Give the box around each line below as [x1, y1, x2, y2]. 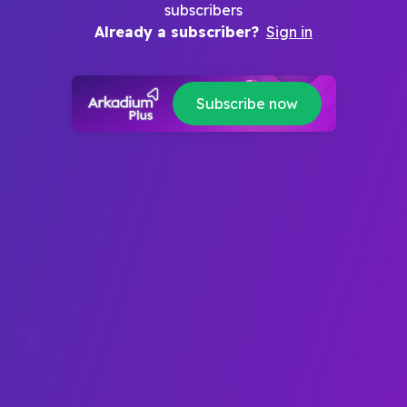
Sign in [266, 23, 313, 41]
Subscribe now [195, 94, 298, 113]
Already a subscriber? [94, 23, 259, 41]
